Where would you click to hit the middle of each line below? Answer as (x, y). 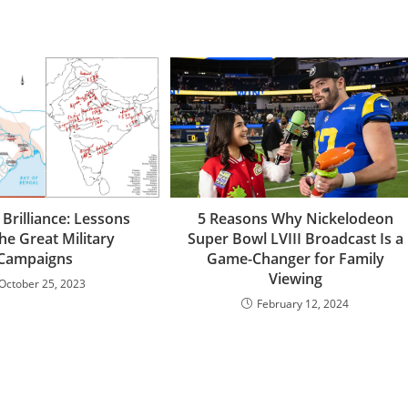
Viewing (295, 278)
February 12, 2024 (303, 303)
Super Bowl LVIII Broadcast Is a (295, 238)
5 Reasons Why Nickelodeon (295, 218)
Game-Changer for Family (295, 258)
